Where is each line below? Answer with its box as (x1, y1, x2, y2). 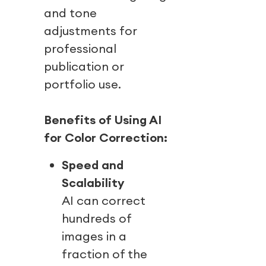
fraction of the (61, 246, 148, 262)
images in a (61, 229, 127, 244)
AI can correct (61, 193, 146, 208)
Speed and (61, 157, 123, 173)
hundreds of (61, 211, 132, 226)
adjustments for (43, 23, 138, 39)
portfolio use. (43, 77, 122, 92)
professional (43, 41, 117, 56)
